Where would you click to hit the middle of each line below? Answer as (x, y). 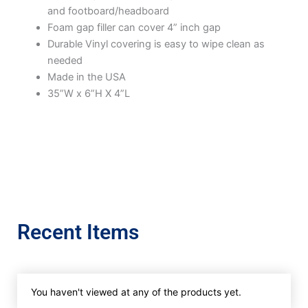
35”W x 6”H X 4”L (88, 93)
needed (65, 60)
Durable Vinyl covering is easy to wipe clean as (156, 44)
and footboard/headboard (108, 11)
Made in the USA (86, 77)
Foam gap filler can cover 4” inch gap (134, 27)
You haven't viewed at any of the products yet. (136, 291)
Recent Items (78, 232)
